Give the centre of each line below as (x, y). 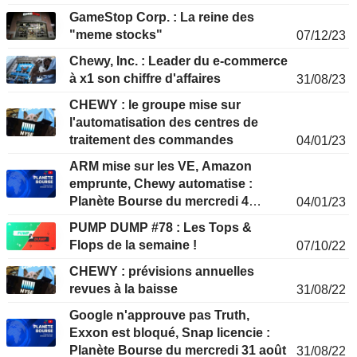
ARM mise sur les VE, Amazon (161, 167)
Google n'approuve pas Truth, (159, 316)
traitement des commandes (151, 140)
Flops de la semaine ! (133, 245)
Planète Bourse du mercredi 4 (159, 202)
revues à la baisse (124, 289)
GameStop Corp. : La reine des (162, 18)
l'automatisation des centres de (164, 123)
